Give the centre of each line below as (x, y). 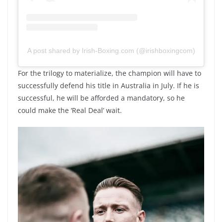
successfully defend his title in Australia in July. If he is (109, 86)
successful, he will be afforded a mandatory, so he (101, 98)
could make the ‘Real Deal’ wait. (70, 111)
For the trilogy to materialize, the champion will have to (110, 73)
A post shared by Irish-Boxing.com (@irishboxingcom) (111, 51)
